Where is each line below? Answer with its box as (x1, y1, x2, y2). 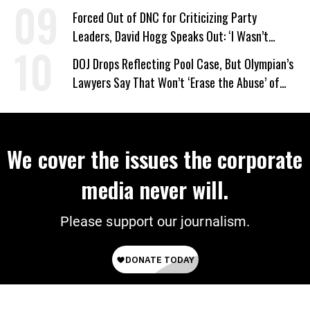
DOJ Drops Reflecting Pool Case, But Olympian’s (73, 55, 293, 73)
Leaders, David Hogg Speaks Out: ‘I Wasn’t (73, 27, 268, 45)
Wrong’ (73, 46, 105, 64)
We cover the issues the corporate (7, 143, 303, 175)
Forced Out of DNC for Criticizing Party (73, 8, 257, 26)
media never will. (81, 173, 229, 206)
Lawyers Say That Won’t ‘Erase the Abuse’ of (73, 73, 280, 91)
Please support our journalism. (60, 213, 250, 230)
